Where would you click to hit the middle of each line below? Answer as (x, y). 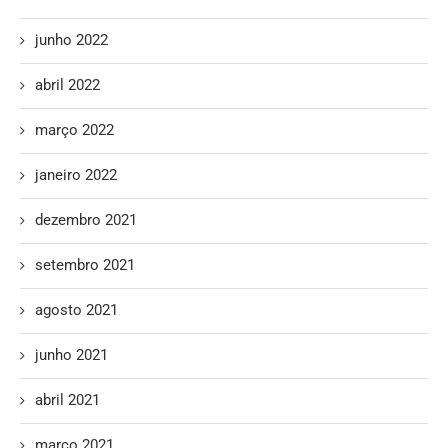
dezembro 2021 (86, 219)
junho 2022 (71, 39)
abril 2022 (67, 84)
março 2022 (74, 129)
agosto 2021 (76, 309)
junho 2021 (71, 354)
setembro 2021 (85, 264)
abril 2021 (67, 399)
